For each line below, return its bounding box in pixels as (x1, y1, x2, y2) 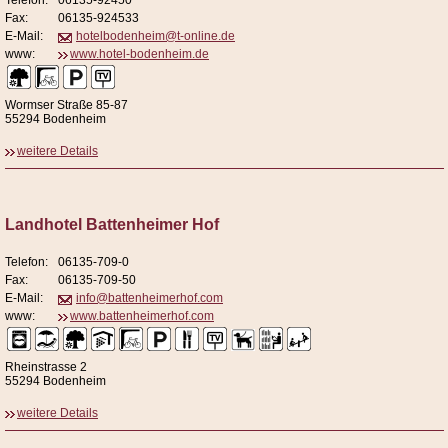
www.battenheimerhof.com (70, 309, 214, 324)
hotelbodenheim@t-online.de (76, 29, 235, 44)
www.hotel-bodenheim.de (70, 47, 209, 62)
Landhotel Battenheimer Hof (5, 216, 219, 234)
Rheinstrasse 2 (5, 360, 87, 375)
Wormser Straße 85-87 (5, 98, 128, 113)
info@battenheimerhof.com (76, 291, 223, 306)
